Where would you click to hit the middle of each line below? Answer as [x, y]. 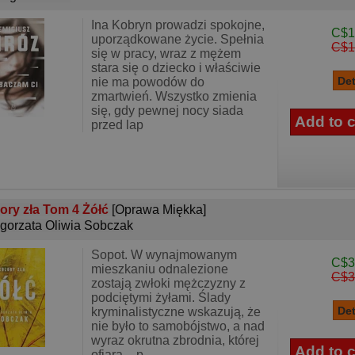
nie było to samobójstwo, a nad [178, 326]
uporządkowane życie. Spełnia [177, 39]
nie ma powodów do [148, 82]
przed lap [117, 125]
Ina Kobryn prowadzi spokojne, [178, 25]
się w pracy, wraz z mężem [166, 53]
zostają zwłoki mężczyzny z [168, 283]
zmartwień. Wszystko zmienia [174, 96]
